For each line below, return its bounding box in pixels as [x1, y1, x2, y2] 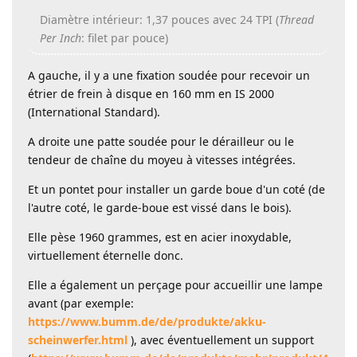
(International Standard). [28, 104, 160, 120]
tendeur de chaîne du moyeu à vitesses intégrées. [28, 151, 296, 167]
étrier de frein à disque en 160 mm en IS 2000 [28, 85, 274, 101]
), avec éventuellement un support [127, 331, 314, 347]
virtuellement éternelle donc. [28, 247, 183, 263]
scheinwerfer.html [28, 331, 127, 347]
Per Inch [40, 29, 81, 45]
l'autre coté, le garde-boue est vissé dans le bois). [28, 199, 292, 215]
